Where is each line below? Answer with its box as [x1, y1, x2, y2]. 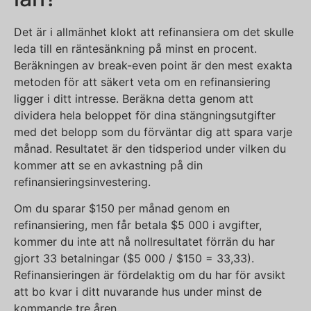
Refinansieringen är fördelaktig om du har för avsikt [14, 268, 285, 283]
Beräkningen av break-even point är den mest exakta [14, 58, 292, 72]
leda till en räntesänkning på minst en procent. [14, 41, 257, 56]
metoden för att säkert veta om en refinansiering [14, 74, 271, 89]
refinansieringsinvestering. [14, 174, 151, 189]
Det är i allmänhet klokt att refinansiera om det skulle [14, 24, 294, 39]
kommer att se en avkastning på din [14, 158, 203, 172]
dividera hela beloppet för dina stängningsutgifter [14, 108, 276, 122]
